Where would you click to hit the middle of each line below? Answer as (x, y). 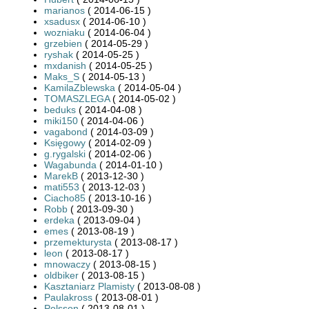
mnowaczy (67, 264)
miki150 (61, 120)
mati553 (62, 187)
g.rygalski (65, 153)
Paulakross (68, 297)
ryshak (59, 54)
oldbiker (61, 275)
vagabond (66, 131)
